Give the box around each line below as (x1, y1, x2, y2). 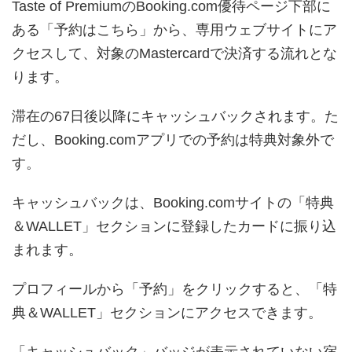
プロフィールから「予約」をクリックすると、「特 (12, 280, 337, 297)
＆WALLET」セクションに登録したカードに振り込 (12, 218, 336, 234)
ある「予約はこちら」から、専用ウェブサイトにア (12, 21, 337, 38)
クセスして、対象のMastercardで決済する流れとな (12, 45, 337, 61)
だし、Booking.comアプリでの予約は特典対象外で (12, 131, 334, 148)
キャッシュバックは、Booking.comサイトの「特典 (12, 194, 334, 211)
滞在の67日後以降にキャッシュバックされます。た (12, 108, 339, 124)
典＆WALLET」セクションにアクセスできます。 (12, 304, 322, 321)
